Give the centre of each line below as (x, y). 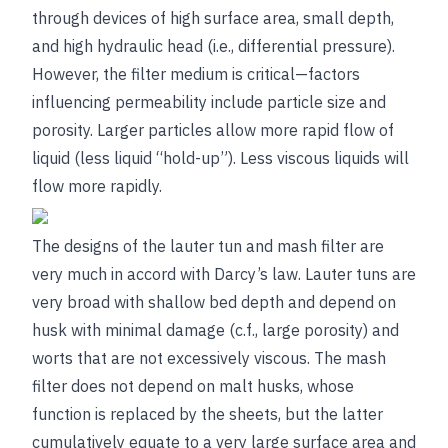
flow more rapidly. (97, 186)
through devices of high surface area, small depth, (213, 18)
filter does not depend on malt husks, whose (193, 386)
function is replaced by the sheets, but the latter (207, 414)
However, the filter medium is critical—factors (196, 74)
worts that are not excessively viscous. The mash (209, 358)
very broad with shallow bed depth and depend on (214, 302)
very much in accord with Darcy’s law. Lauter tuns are (224, 274)
